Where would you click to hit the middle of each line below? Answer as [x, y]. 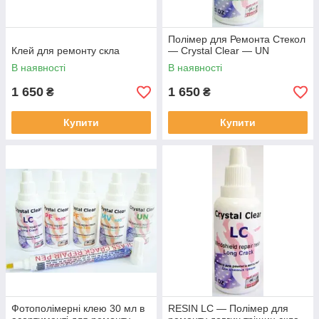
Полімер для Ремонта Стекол [237, 39]
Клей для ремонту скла [66, 51]
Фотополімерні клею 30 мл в [78, 308]
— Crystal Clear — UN [219, 51]
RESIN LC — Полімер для [228, 308]
